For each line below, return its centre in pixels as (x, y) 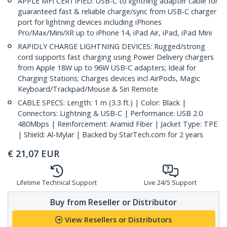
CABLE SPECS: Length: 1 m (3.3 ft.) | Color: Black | (102, 103)
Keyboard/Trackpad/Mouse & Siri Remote (88, 89)
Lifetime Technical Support (57, 183)
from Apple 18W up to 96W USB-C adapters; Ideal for (107, 68)
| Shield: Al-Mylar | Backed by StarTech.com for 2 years (110, 135)
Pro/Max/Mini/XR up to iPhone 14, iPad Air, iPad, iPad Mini (115, 33)
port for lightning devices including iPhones (90, 22)
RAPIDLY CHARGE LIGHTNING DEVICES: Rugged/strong (111, 47)
